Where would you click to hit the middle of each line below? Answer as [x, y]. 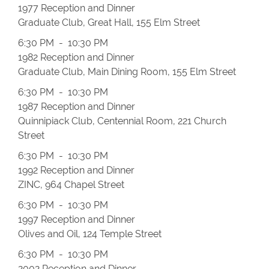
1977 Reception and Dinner [77, 8]
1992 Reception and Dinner [76, 170]
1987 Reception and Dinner [77, 107]
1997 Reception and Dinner [77, 219]
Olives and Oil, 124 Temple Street [90, 234]
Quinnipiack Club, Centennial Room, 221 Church [122, 121]
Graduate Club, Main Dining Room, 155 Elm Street [127, 72]
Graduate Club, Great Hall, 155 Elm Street [109, 23]
